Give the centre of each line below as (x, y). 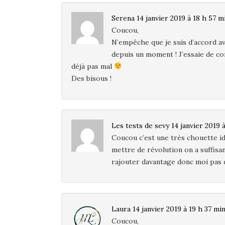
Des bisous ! (91, 78)
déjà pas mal (93, 66)
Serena (123, 18)
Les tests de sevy (140, 125)
